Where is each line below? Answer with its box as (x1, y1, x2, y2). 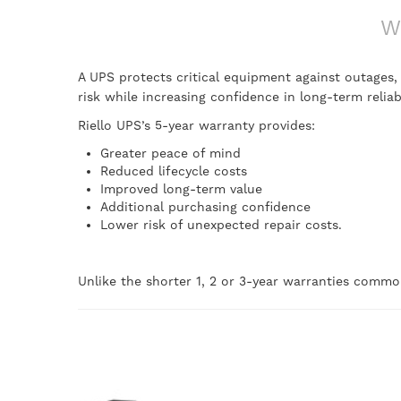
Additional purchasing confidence (100, 200, 311, 214)
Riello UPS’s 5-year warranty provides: (78, 118, 315, 132)
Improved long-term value (100, 182, 262, 196)
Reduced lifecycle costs (100, 164, 247, 178)
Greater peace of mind (100, 146, 241, 160)
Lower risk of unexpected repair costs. (100, 218, 342, 232)
